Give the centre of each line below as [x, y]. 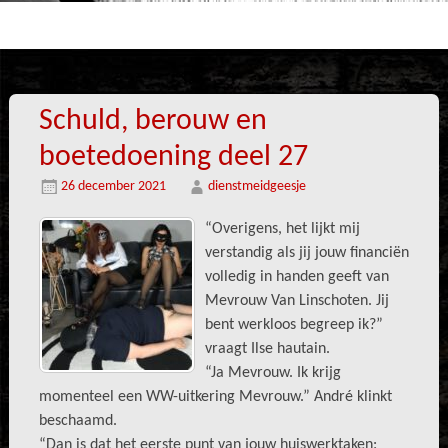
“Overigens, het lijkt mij [282, 229]
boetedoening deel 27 [173, 157]
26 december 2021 [113, 186]
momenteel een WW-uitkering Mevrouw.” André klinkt [215, 397]
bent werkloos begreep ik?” [293, 325]
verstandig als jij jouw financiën [306, 253]
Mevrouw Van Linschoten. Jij [296, 301]
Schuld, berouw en [152, 121]
